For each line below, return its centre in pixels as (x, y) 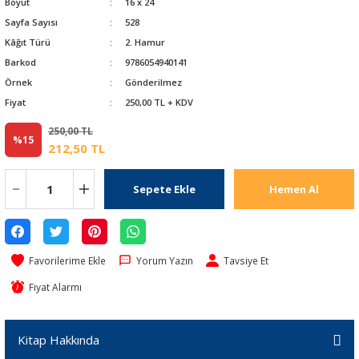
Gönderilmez (153, 82)
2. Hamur (145, 42)
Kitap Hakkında (58, 339)
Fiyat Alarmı (55, 286)
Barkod (20, 62)
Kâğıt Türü (28, 42)
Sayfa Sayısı (31, 22)
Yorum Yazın (165, 260)
